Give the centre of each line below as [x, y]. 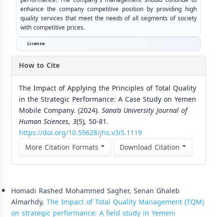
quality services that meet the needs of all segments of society [108, 18]
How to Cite [39, 65]
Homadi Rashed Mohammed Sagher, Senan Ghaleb [95, 191]
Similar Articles [41, 180]
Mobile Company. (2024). [60, 110]
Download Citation [151, 147]
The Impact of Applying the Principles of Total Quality [108, 88]
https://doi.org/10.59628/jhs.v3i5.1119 [80, 133]
